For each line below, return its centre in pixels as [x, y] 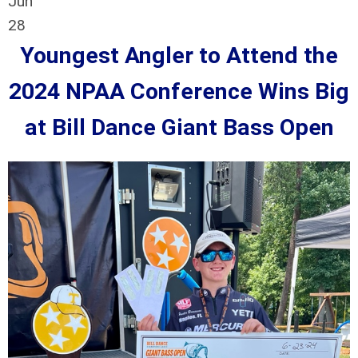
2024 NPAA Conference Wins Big [179, 91]
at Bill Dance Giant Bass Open [179, 127]
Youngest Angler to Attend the [179, 56]
